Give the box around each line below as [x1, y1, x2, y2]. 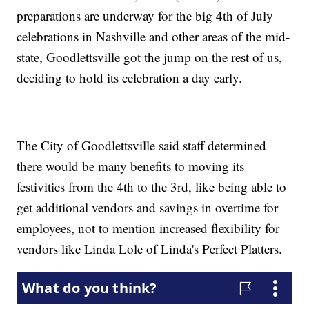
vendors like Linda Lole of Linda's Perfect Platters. [17, 239, 283, 257]
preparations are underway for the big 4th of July [17, 6, 274, 24]
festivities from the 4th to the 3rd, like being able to [17, 177, 287, 195]
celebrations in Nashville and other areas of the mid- [17, 27, 290, 45]
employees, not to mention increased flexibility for [17, 219, 280, 237]
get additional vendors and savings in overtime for [17, 198, 279, 216]
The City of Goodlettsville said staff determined [17, 136, 267, 154]
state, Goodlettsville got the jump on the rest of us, [17, 48, 283, 66]
